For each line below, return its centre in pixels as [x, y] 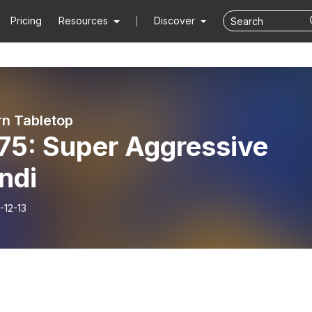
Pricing [26, 21]
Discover [175, 21]
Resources [84, 21]
